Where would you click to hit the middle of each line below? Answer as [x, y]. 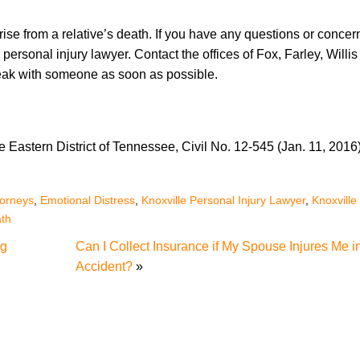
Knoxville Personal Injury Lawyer [223, 200]
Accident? [104, 266]
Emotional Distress [88, 200]
